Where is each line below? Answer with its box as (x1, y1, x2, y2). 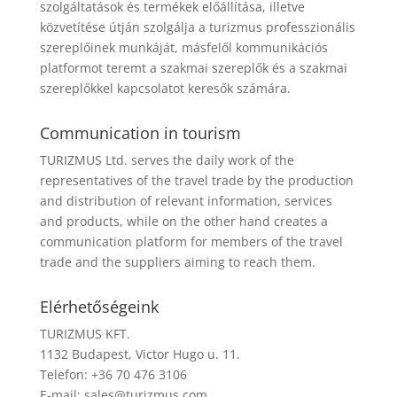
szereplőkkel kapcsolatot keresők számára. (39, 80, 291, 97)
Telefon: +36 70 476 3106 (39, 366, 187, 383)
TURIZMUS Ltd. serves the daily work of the (39, 152, 294, 168)
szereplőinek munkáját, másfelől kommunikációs (39, 39, 328, 56)
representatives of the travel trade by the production (39, 172, 354, 189)
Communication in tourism (39, 122, 241, 144)
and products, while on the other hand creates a (39, 213, 328, 230)
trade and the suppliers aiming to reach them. (39, 253, 315, 270)
